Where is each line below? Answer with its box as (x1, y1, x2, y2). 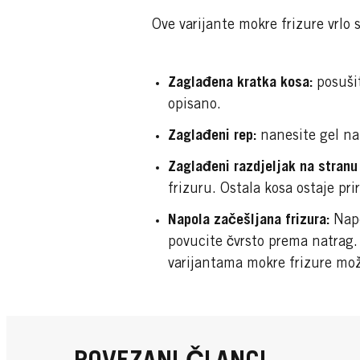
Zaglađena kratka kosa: (167, 76, 313, 92)
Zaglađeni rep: (167, 129, 256, 145)
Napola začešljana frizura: (167, 214, 329, 229)
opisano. (167, 98, 221, 113)
